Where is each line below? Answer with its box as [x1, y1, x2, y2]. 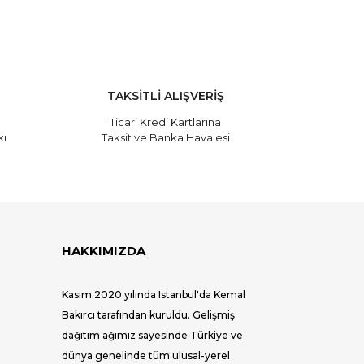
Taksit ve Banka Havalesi [101, 131, 230, 144]
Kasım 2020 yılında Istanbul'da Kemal [62, 288, 245, 301]
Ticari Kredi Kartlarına [110, 115, 221, 128]
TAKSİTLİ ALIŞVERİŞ [106, 89, 224, 103]
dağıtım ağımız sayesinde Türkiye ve [62, 329, 243, 341]
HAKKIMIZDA [62, 243, 145, 258]
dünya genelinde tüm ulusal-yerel [62, 349, 230, 362]
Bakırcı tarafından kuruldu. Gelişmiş [62, 309, 235, 321]
